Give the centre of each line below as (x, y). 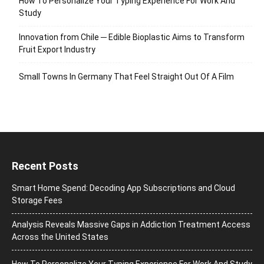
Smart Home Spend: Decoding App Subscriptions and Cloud (123, 188)
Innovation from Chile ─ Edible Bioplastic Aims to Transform (132, 37)
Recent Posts (45, 166)
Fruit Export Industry (57, 49)
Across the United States (60, 237)
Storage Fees (37, 200)
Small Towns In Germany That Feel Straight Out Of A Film (126, 76)
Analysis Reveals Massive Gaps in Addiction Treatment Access (131, 224)
